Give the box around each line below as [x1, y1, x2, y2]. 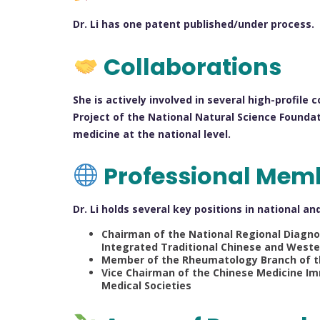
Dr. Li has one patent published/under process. [73, 17, 314, 31]
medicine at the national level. [73, 126, 231, 141]
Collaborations [99, 50, 282, 83]
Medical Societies [101, 279, 191, 293]
